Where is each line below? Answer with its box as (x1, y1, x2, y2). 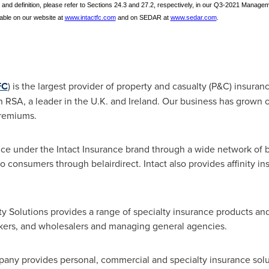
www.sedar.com (170, 14, 217, 21)
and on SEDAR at (115, 14, 171, 21)
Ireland (128, 94, 157, 107)
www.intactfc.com (64, 14, 116, 21)
